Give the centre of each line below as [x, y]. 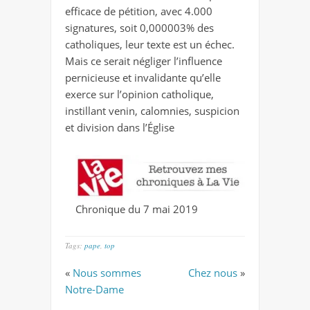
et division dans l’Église [120, 128]
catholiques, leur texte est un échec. [150, 45]
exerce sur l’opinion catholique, [139, 94]
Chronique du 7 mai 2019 [137, 209]
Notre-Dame [94, 290]
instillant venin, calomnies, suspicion [152, 111]
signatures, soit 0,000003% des [139, 28]
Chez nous [213, 273]
